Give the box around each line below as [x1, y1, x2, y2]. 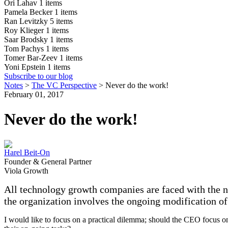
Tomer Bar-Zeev [4, 53, 60, 62]
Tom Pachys [4, 44, 46, 53]
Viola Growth [4, 166, 48, 175]
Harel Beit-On [4, 148, 50, 157]
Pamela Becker [4, 7, 54, 16]
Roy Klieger [4, 25, 46, 35]
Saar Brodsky [4, 35, 50, 44]
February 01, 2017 [4, 90, 64, 99]
